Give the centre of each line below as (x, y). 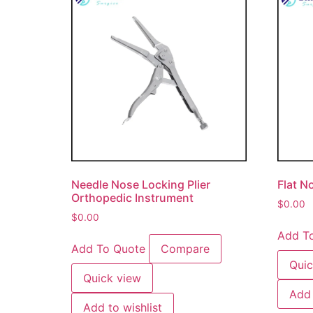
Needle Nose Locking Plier (141, 184)
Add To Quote (108, 248)
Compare (185, 248)
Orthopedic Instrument (132, 197)
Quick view (112, 278)
